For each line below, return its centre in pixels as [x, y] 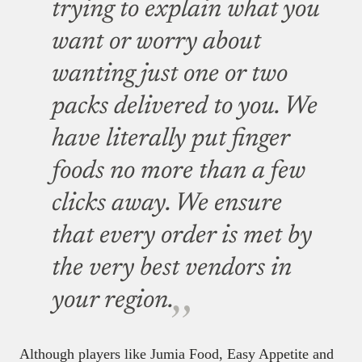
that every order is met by [182, 236]
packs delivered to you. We [185, 107]
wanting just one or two [170, 75]
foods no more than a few [179, 172]
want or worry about [156, 42]
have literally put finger [170, 139]
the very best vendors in [172, 269]
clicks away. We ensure [167, 204]
